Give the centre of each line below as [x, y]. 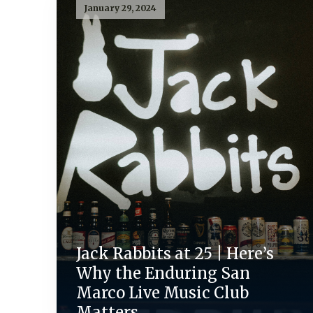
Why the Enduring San [163, 273]
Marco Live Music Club [162, 292]
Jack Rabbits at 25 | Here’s [175, 253]
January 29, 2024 [120, 8]
